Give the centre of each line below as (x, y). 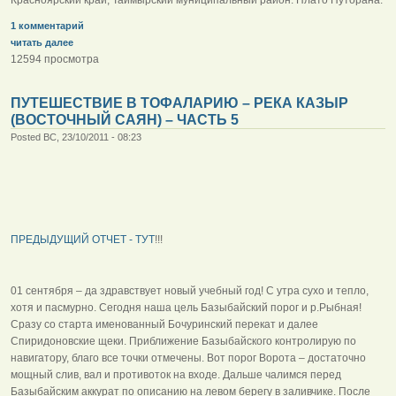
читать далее (42, 42)
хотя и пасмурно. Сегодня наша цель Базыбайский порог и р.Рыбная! (186, 307)
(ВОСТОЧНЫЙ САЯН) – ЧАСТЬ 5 (125, 119)
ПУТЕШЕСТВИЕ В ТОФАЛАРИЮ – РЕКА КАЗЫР (179, 103)
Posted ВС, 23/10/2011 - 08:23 (76, 137)
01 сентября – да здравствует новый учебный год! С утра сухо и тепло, (190, 290)
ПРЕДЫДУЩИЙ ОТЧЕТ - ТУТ (83, 239)
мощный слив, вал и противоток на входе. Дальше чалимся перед (176, 374)
